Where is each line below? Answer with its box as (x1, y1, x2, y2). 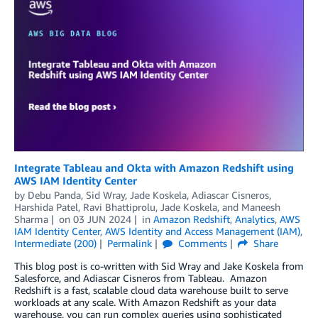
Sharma (14, 212, 48, 225)
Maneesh (241, 200, 280, 213)
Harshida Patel (14, 200, 78, 213)
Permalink (106, 236, 152, 249)
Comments (175, 236, 227, 249)
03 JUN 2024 (72, 212, 131, 225)
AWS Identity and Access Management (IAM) (105, 224, 300, 237)
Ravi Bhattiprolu (83, 200, 155, 213)
